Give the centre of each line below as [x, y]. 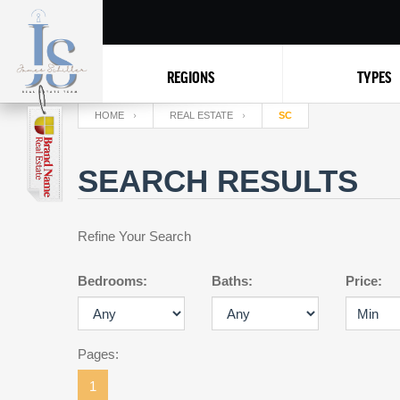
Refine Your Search [134, 236]
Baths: [232, 281]
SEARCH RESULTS [218, 181]
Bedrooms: [112, 281]
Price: [364, 281]
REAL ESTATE [201, 115]
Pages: [98, 354]
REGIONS [190, 77]
